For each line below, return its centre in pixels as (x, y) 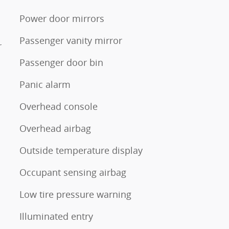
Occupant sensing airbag (73, 172)
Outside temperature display (81, 150)
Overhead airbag (55, 128)
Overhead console (59, 106)
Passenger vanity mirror (71, 40)
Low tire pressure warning (75, 194)
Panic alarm (45, 84)
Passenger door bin (61, 62)
